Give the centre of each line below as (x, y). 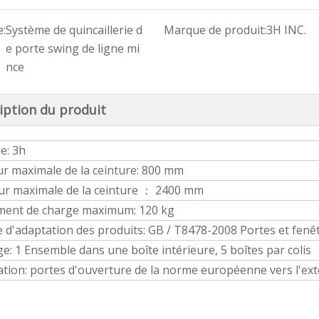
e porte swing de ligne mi (73, 48)
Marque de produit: (215, 30)
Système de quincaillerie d (74, 30)
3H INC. (286, 30)
